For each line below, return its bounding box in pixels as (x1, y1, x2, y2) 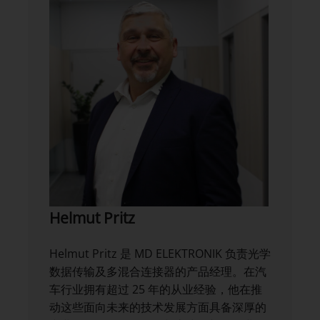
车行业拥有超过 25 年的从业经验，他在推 (49, 281, 262, 298)
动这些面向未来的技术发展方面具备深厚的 (49, 299, 266, 316)
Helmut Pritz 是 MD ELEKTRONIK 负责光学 (49, 246, 271, 262)
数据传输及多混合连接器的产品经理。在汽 (49, 264, 266, 280)
